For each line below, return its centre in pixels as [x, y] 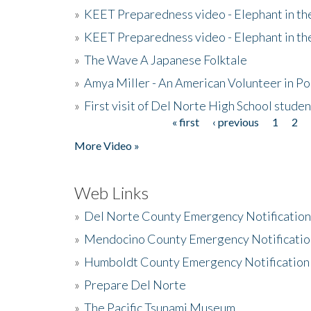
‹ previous [235, 121]
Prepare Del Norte [135, 284]
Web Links [111, 192]
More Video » [107, 145]
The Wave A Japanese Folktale [166, 59]
